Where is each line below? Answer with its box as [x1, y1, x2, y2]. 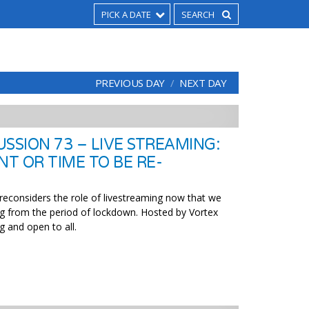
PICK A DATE [101, 8, 151, 21]
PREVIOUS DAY [94, 76, 165, 90]
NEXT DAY [179, 76, 226, 90]
